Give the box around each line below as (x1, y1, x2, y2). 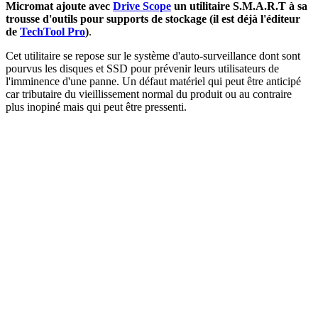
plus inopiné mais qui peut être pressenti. (6, 100, 187, 113)
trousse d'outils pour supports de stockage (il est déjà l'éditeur (6, 12, 300, 25)
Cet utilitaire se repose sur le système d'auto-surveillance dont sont (6, 49, 300, 62)
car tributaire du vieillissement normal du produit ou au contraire (6, 87, 292, 100)
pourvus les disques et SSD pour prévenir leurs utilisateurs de (6, 62, 279, 75)
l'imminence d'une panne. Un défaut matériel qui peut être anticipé (6, 75, 301, 87)
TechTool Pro (20, 25, 85, 38)
